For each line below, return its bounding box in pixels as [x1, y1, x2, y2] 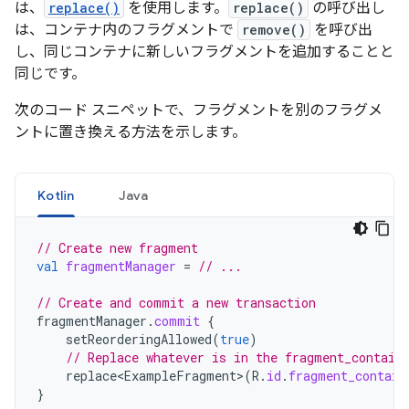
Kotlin [37, 187, 75, 204]
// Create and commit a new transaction [37, 294, 316, 311]
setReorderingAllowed [66, 330, 212, 348]
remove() [242, 21, 306, 38]
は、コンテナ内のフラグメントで [15, 21, 237, 39]
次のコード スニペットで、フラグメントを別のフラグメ [15, 101, 383, 120]
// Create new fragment [37, 239, 198, 257]
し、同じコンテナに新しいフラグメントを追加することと [15, 43, 394, 61]
